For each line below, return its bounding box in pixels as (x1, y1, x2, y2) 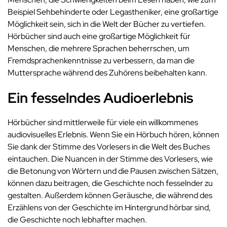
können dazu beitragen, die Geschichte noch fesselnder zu (8, 178, 213, 189)
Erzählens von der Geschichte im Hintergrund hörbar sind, (8, 202, 211, 213)
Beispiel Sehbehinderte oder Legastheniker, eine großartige (8, 7, 218, 18)
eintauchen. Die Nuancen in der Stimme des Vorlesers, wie (8, 154, 213, 165)
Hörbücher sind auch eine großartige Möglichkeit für (8, 31, 191, 42)
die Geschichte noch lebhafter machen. (8, 214, 147, 225)
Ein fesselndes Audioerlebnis (8, 88, 193, 108)
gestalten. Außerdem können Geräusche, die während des (8, 190, 212, 201)
